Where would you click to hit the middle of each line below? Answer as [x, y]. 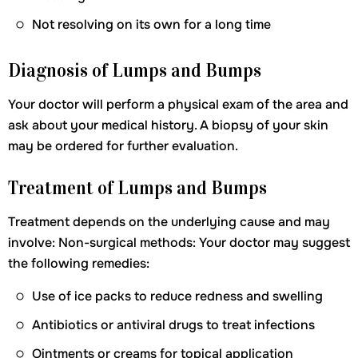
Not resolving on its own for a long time [151, 24]
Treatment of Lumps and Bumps [137, 188]
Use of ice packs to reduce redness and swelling [177, 296]
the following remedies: [79, 263]
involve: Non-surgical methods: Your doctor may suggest [179, 243]
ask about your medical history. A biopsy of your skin [168, 125]
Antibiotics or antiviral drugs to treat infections [173, 325]
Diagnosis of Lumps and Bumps [135, 70]
